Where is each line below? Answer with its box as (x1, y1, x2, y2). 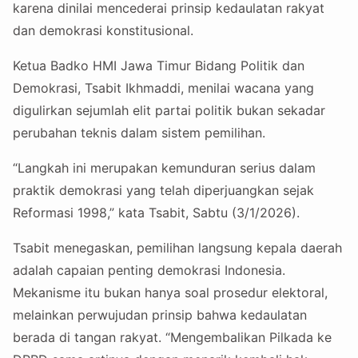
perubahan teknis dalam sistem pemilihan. (13, 125, 265, 141)
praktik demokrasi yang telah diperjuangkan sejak (13, 182, 314, 199)
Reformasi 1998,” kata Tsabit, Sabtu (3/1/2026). (13, 205, 300, 221)
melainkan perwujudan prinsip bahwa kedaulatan (13, 307, 307, 324)
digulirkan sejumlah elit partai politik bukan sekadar (13, 102, 325, 119)
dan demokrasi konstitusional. (13, 22, 193, 39)
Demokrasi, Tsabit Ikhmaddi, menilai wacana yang (13, 80, 314, 97)
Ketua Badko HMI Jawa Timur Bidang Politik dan (13, 58, 304, 74)
